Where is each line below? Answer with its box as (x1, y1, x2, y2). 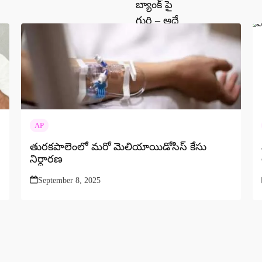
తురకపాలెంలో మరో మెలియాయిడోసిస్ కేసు (29, 141, 206, 153)
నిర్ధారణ (29, 153, 63, 166)
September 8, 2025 (37, 176, 101, 185)
